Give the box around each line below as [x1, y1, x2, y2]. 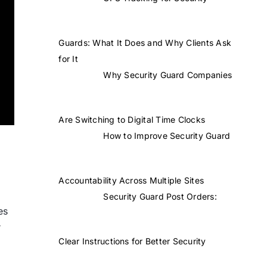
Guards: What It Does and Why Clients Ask [58, 37, 232, 48]
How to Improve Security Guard [103, 130, 231, 141]
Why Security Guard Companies [103, 69, 232, 80]
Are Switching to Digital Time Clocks [58, 114, 206, 125]
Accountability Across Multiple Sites [58, 175, 204, 185]
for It [58, 53, 78, 64]
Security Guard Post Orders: [103, 191, 217, 201]
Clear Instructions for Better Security [58, 235, 206, 246]
